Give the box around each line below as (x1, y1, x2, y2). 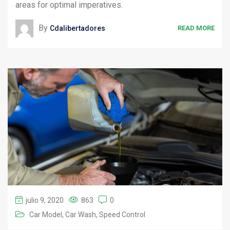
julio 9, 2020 (26, 196, 64, 204)
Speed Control (99, 210, 145, 219)
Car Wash (65, 210, 96, 219)
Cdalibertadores (50, 24, 105, 32)
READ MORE (178, 24, 215, 32)
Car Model (29, 210, 62, 219)
